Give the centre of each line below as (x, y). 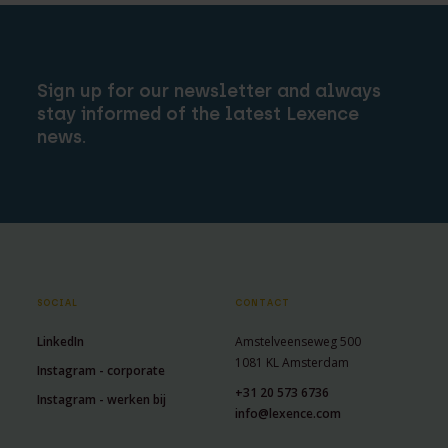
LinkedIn (61, 341)
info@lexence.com (288, 413)
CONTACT (263, 302)
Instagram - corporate (101, 370)
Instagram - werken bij (102, 399)
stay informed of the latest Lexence (198, 113)
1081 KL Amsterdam (292, 362)
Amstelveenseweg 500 (298, 341)
